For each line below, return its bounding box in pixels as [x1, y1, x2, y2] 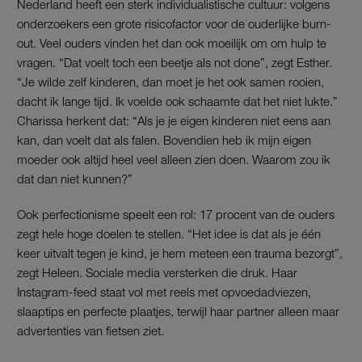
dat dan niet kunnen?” [17, 170, 133, 186]
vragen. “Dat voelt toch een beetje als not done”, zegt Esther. [17, 54, 332, 69]
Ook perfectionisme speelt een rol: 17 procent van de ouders [17, 206, 335, 221]
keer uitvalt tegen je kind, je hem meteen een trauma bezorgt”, [17, 245, 343, 260]
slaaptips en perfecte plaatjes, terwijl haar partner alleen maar [17, 303, 339, 318]
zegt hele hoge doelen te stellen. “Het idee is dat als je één [17, 225, 321, 241]
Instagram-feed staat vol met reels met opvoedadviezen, [17, 284, 311, 299]
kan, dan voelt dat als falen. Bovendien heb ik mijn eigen [17, 132, 311, 147]
